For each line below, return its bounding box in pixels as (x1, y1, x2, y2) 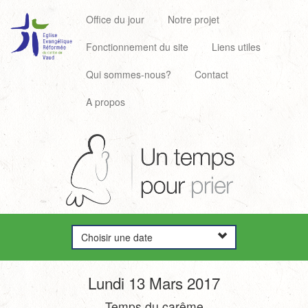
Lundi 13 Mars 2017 (88, 272, 220, 294)
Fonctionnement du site (86, 39, 188, 54)
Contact (195, 67, 228, 81)
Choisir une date (81, 230, 153, 244)
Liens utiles (212, 39, 261, 54)
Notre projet (168, 12, 219, 26)
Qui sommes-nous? (86, 67, 171, 81)
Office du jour (86, 12, 144, 26)
